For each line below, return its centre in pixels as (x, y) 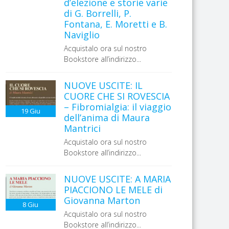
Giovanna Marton (102, 200)
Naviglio (82, 35)
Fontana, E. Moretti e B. (115, 24)
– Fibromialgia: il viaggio (117, 107)
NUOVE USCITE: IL (103, 85)
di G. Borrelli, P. (97, 13)
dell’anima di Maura (107, 118)
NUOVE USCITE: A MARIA (117, 179)
